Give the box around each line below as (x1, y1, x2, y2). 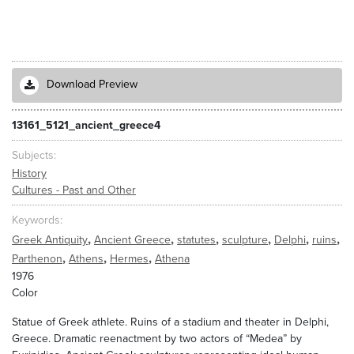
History (12, 166, 47, 180)
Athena (155, 252, 190, 265)
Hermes (110, 252, 149, 265)
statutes (177, 233, 216, 247)
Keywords (12, 213, 60, 228)
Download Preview (47, 77, 137, 92)
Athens (69, 252, 104, 265)
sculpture (222, 233, 268, 247)
